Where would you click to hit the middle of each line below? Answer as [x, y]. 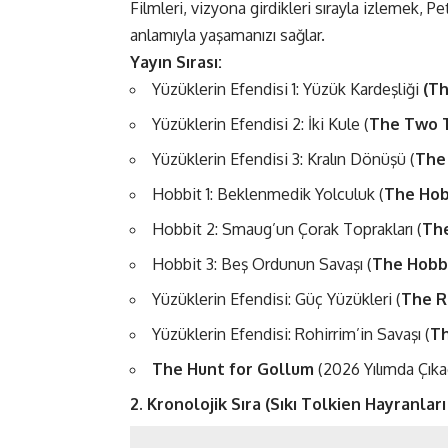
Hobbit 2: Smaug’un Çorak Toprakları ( [287, 229]
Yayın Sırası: [176, 62]
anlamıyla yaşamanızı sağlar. [227, 35]
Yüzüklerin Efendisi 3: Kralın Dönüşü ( [283, 159]
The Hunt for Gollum [233, 369]
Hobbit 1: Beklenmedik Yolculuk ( [268, 194]
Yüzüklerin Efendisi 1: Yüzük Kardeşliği [287, 89]
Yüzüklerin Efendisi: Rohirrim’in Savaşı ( [291, 334]
